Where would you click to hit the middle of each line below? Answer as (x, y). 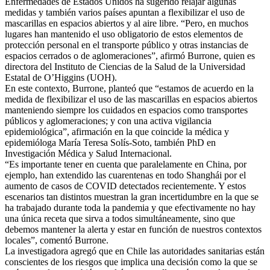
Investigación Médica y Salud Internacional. (88, 154)
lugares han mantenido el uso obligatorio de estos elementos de (124, 34)
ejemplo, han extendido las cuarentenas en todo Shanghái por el (125, 175)
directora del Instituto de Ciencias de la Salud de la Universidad (125, 67)
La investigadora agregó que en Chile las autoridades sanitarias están (135, 251)
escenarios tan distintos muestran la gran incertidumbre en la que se (132, 197)
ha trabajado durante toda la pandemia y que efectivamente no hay (130, 208)
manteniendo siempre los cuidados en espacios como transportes (126, 110)
